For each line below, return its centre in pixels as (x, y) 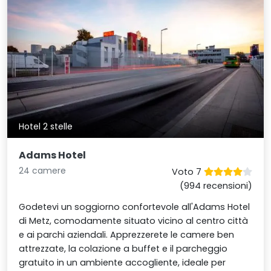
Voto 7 (188, 172)
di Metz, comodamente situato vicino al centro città (134, 221)
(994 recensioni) (216, 186)
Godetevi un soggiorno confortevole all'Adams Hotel (135, 207)
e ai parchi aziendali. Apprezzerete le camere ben (127, 235)
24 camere (43, 171)
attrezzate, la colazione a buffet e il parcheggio (123, 249)
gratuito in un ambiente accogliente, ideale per (122, 263)
